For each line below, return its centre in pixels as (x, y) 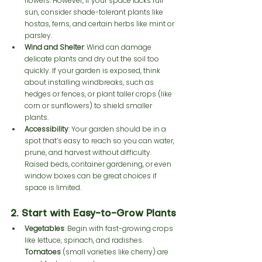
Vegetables (44, 228)
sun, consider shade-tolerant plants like (95, 12)
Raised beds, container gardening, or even (99, 164)
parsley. (38, 35)
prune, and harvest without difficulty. (89, 152)
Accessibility (46, 129)
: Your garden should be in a (118, 129)
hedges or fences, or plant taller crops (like (99, 94)
